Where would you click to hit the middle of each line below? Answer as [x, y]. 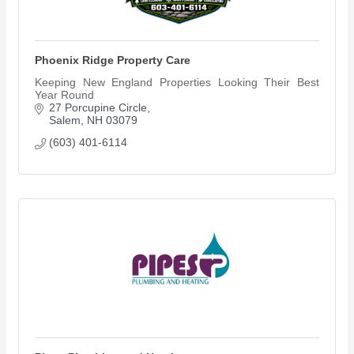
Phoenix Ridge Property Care [113, 60]
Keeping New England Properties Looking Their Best [177, 83]
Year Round [64, 95]
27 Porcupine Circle [98, 108]
